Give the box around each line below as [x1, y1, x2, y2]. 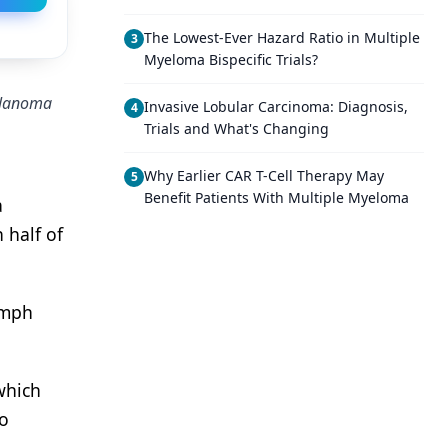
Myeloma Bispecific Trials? [144, 50, 318, 69]
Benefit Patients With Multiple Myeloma [144, 188, 409, 207]
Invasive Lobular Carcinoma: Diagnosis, [144, 97, 408, 116]
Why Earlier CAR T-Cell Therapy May [144, 166, 384, 185]
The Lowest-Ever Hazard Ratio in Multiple [144, 28, 420, 47]
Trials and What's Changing [144, 119, 329, 138]
